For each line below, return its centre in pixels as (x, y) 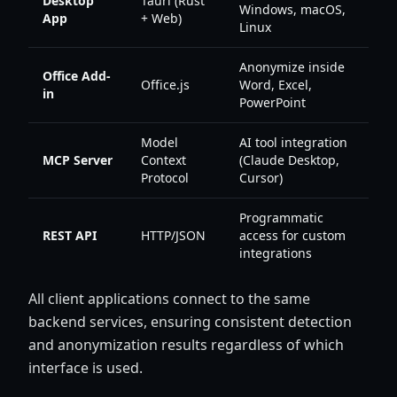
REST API (70, 235)
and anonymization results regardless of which (186, 345)
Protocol (165, 178)
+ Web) (161, 18)
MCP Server (78, 160)
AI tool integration (293, 142)
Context (163, 160)
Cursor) (261, 178)
